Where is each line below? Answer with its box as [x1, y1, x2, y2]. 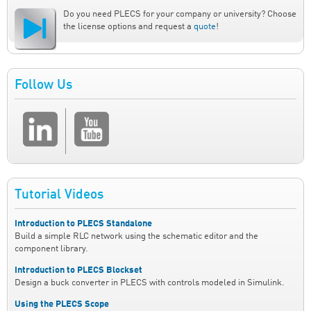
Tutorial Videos [15, 189, 103, 202]
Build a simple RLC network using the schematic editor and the [15, 232, 258, 242]
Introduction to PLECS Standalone [15, 219, 152, 229]
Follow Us [15, 78, 72, 92]
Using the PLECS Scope [15, 299, 109, 309]
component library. [15, 244, 88, 254]
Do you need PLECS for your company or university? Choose [63, 9, 296, 19]
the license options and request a [63, 22, 194, 31]
